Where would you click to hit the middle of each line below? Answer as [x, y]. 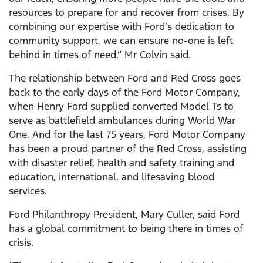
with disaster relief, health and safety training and [122, 163]
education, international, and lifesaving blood [112, 177]
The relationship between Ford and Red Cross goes [125, 78]
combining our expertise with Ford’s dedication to [122, 27]
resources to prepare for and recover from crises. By [127, 13]
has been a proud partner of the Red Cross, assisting [128, 149]
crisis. [21, 243]
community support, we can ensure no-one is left [121, 41]
